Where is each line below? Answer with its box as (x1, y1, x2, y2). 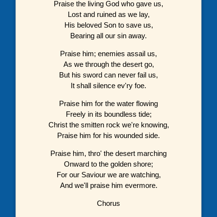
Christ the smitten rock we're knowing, (48, 120, 169, 129)
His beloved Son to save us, (64, 20, 153, 29)
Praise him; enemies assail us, (60, 49, 157, 58)
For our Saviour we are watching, (56, 170, 161, 179)
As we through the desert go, (63, 60, 154, 68)
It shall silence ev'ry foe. (71, 81, 146, 90)
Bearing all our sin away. (70, 31, 147, 40)
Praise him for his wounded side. (57, 131, 160, 139)
